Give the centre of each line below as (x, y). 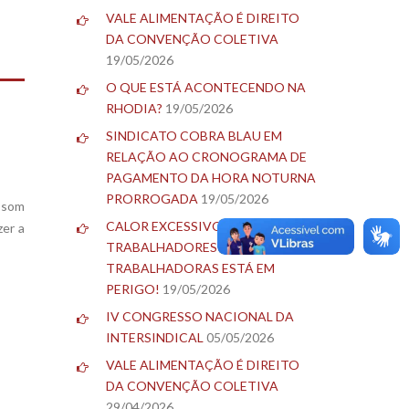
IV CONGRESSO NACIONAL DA (199, 316)
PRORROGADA (152, 198)
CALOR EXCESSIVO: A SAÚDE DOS (209, 225)
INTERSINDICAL (154, 337)
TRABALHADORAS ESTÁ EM (190, 267)
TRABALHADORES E (166, 246)
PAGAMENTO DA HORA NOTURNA (210, 177)
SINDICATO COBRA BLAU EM (194, 135)
